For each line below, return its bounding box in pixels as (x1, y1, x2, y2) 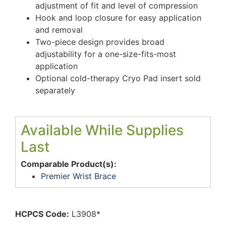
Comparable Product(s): (21, 158, 117, 169)
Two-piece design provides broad (35, 36, 164, 47)
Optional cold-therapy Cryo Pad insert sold (35, 73, 201, 83)
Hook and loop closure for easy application (35, 12, 201, 23)
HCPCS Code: (15, 208, 69, 219)
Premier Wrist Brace (41, 171, 116, 181)
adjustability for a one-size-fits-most (35, 48, 176, 59)
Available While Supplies (21, 121, 184, 139)
